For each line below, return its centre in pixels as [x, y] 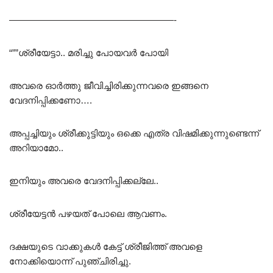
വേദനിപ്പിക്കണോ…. [51, 100]
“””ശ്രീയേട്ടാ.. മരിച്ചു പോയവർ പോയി [89, 52]
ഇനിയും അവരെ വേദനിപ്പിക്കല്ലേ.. [84, 180]
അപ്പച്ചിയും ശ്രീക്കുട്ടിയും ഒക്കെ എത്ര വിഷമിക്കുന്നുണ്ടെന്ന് [134, 133]
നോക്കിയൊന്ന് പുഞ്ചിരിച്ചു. [70, 261]
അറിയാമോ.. [36, 147]
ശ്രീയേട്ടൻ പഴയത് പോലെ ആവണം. [88, 213]
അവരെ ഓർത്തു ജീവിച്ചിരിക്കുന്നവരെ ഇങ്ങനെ [109, 85]
